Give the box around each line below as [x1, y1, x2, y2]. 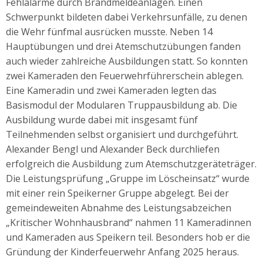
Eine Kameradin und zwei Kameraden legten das [6, 83, 217, 97]
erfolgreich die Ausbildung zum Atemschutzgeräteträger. [6, 157, 257, 170]
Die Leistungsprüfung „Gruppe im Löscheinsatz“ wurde [6, 171, 249, 185]
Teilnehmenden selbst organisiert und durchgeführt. [6, 127, 238, 141]
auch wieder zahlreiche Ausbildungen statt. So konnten [6, 54, 248, 68]
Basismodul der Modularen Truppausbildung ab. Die [6, 98, 237, 112]
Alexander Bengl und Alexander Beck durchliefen [6, 142, 220, 156]
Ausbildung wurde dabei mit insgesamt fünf [6, 113, 198, 126]
